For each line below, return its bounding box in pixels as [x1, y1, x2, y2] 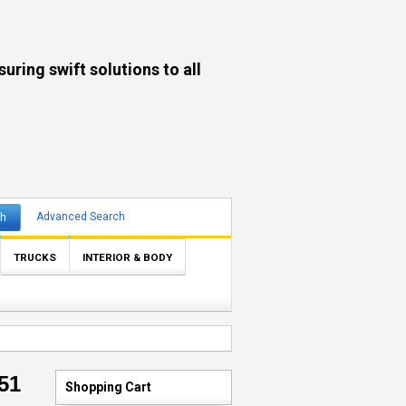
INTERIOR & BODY [82, 251, 172, 264]
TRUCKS [14, 251, 56, 264]
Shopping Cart [65, 380, 151, 394]
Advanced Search [35, 210, 125, 223]
